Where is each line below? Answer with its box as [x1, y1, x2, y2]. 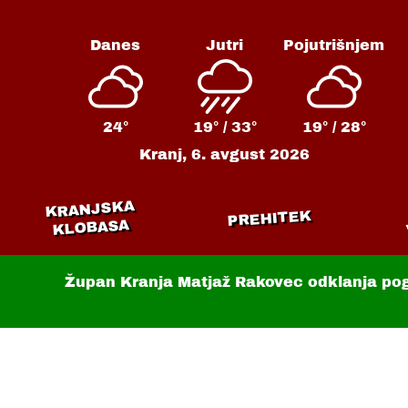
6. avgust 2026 [191, 147, 311, 162]
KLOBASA [51, 217, 130, 238]
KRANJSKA [44, 198, 135, 220]
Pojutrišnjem [283, 37, 385, 53]
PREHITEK [227, 207, 312, 229]
